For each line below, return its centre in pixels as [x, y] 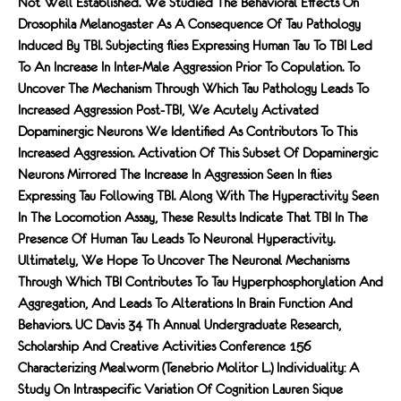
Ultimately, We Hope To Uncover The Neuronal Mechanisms [183, 260]
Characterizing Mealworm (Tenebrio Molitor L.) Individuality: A [188, 368]
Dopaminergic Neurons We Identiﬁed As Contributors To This [188, 132]
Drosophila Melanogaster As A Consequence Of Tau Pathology [189, 24]
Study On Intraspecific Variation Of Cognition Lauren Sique [180, 389]
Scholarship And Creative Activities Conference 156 [164, 346]
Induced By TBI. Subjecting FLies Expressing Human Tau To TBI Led [195, 46]
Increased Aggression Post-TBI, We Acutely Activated [168, 110]
